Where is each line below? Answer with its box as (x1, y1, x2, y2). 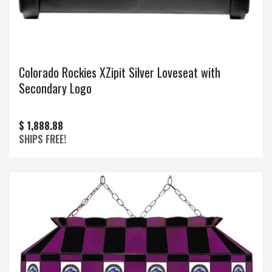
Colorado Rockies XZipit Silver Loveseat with (19, 63, 220, 82)
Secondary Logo (19, 79, 92, 98)
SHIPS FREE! (19, 132, 66, 147)
